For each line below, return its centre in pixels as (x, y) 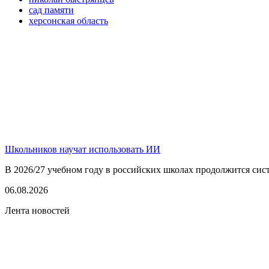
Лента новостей (37, 210)
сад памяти (51, 10)
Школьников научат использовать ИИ (83, 149)
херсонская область (68, 20)
